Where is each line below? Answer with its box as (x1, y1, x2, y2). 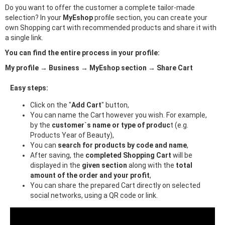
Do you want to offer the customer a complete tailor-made (5, 3, 195, 12)
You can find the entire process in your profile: (5, 48, 160, 57)
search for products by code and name (58, 141, 187, 149)
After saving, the (30, 151, 85, 159)
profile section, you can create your (93, 13, 207, 22)
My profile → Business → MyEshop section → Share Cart (5, 63, 193, 72)
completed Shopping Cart (85, 151, 173, 159)
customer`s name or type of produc (52, 121, 170, 129)
